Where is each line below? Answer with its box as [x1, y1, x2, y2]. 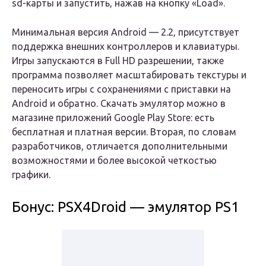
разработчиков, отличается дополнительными [12, 141, 227, 152]
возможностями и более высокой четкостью [12, 155, 217, 166]
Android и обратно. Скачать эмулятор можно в [12, 98, 226, 109]
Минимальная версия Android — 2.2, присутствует [12, 27, 239, 38]
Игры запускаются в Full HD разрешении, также [12, 55, 224, 66]
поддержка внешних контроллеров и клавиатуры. [12, 41, 239, 52]
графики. [12, 169, 50, 180]
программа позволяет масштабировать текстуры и [12, 69, 246, 81]
